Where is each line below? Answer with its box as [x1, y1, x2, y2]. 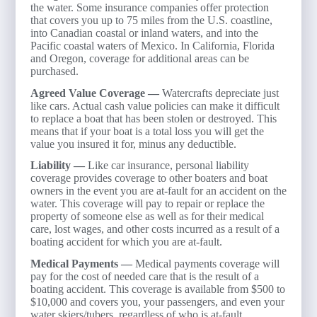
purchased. [30, 64, 79, 77]
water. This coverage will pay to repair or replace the [30, 197, 265, 210]
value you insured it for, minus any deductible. [30, 137, 236, 150]
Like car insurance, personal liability [87, 159, 249, 172]
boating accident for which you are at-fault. [30, 236, 222, 248]
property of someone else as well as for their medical [30, 210, 264, 223]
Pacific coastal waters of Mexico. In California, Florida [30, 39, 275, 52]
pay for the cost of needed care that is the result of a [30, 270, 259, 283]
